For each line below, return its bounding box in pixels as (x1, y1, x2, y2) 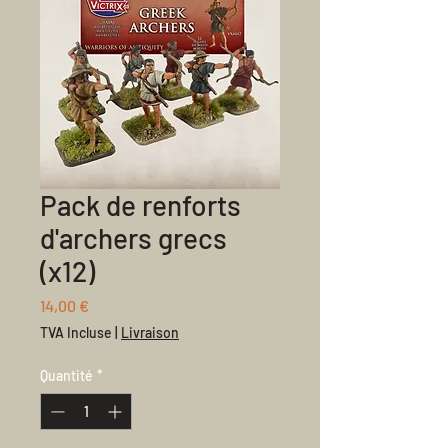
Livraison (121, 324, 179, 341)
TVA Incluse (40, 324, 112, 341)
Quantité (40, 367, 93, 384)
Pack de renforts (40, 188, 241, 222)
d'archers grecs (40, 221, 227, 255)
